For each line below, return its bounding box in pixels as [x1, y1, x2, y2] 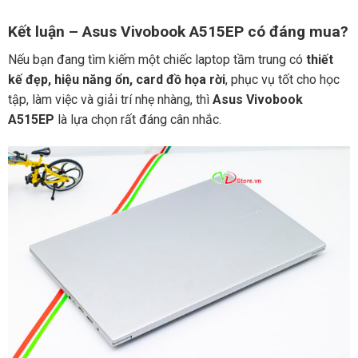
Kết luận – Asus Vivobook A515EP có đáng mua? [7, 22, 348, 42]
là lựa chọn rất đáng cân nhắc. [54, 111, 221, 127]
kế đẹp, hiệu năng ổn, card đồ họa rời [7, 71, 225, 87]
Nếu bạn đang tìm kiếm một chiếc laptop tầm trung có [7, 51, 306, 67]
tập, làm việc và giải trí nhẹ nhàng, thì [7, 91, 213, 107]
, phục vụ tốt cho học [225, 71, 340, 87]
